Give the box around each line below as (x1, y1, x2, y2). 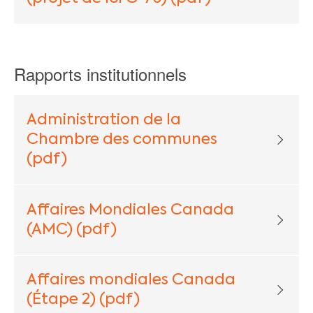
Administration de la (26, 112, 181, 129)
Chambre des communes (26, 132, 217, 148)
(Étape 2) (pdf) (26, 292, 140, 308)
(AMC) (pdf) (26, 221, 117, 238)
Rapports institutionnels (14, 61, 187, 87)
